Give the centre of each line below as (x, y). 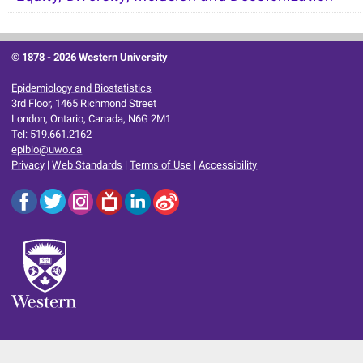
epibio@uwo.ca (47, 149)
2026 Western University (111, 57)
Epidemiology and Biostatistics (82, 88)
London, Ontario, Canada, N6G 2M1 (92, 118)
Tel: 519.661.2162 (52, 134)
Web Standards (88, 164)
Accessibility (228, 164)
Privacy (28, 164)
